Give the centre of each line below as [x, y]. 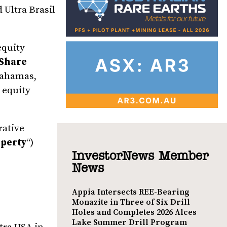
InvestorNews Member [140, 156]
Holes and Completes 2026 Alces [134, 212]
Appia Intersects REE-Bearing [131, 192]
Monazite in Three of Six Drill [131, 202]
